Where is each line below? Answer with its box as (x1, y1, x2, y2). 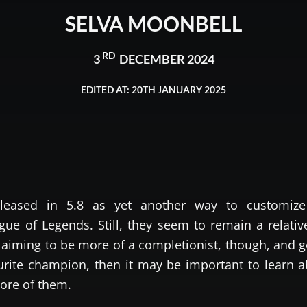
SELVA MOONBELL (64, 11, 243, 36)
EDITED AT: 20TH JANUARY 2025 (81, 84, 226, 95)
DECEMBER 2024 (116, 51, 214, 66)
